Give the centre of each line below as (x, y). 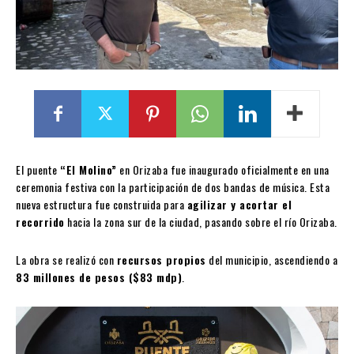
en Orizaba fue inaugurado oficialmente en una (223, 169)
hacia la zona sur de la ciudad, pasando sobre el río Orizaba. (201, 221)
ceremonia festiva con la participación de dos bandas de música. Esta (173, 186)
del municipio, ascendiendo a (271, 259)
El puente (38, 169)
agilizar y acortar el (239, 204)
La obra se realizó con (66, 259)
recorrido (40, 221)
